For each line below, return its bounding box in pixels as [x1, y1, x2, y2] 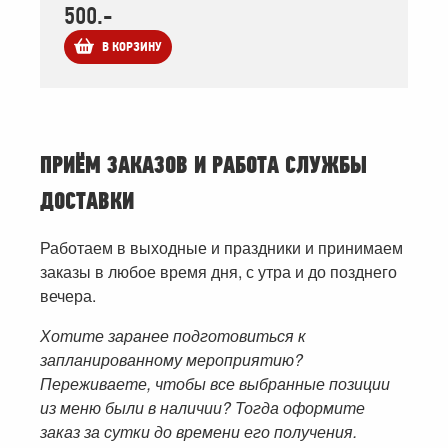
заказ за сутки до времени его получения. [40, 420, 357, 444]
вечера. [40, 284, 96, 308]
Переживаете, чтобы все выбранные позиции [40, 372, 390, 396]
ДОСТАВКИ [40, 186, 134, 218]
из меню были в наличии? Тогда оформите [40, 396, 365, 420]
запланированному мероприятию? [40, 348, 303, 372]
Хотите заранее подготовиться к [40, 324, 306, 348]
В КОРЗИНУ [102, 39, 162, 56]
